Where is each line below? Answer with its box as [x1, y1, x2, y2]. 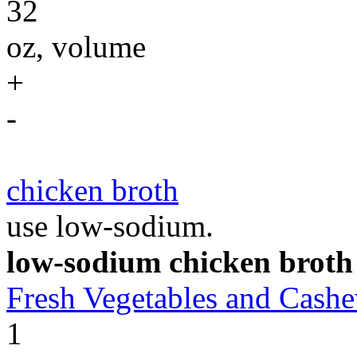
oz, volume [6, 29, 146, 64]
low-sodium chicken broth [6, 245, 353, 279]
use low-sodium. [6, 209, 214, 243]
